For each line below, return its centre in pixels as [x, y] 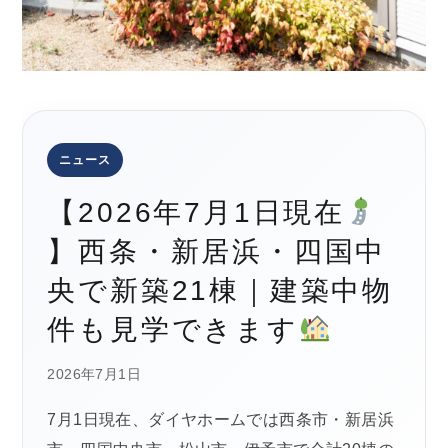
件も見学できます [173, 330]
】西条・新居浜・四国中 [217, 252]
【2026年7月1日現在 [196, 213]
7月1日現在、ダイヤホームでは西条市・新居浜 [220, 420]
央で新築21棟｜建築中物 [220, 291]
